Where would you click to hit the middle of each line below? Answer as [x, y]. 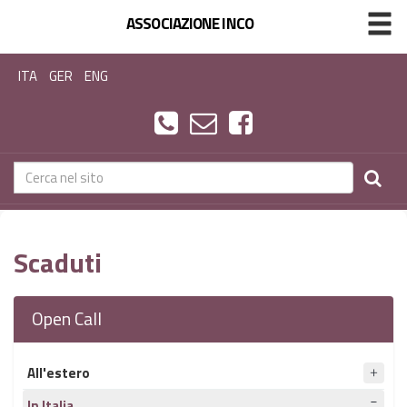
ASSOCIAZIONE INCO [190, 23]
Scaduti [58, 263]
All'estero [59, 373]
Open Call [67, 319]
